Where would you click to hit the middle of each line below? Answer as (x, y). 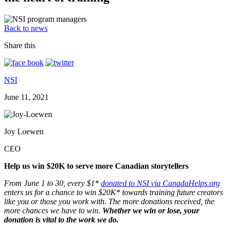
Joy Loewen (24, 131)
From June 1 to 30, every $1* (52, 183)
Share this (20, 45)
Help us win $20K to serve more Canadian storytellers (96, 166)
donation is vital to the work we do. (63, 219)
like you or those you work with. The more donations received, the (109, 201)
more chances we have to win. (53, 210)
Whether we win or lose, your (151, 210)
